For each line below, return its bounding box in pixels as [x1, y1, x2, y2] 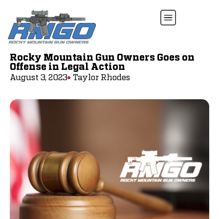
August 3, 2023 [10, 73, 67, 82]
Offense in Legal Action [10, 62, 125, 72]
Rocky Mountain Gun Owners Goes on [10, 53, 195, 63]
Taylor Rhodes [73, 73, 130, 82]
